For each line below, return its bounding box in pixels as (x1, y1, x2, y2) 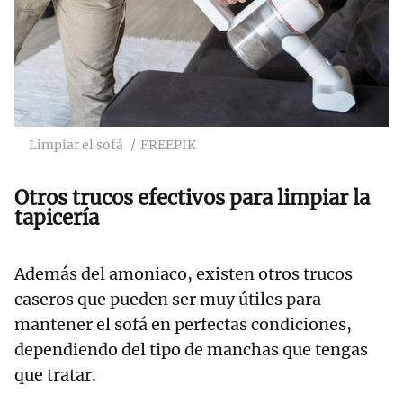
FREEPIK (140, 136, 196, 153)
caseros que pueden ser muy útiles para (14, 288, 321, 309)
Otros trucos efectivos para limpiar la (14, 184, 370, 210)
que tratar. (14, 363, 96, 385)
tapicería (14, 204, 99, 230)
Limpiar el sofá (29, 136, 123, 153)
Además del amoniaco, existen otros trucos (14, 263, 353, 284)
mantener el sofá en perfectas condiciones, (14, 313, 352, 335)
